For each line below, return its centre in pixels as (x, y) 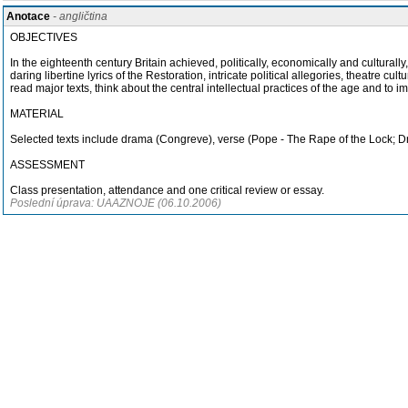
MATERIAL (37, 114)
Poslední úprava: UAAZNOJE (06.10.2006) (116, 203)
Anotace (28, 16)
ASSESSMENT (47, 165)
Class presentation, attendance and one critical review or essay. (167, 190)
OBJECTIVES (44, 37)
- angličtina (79, 16)
